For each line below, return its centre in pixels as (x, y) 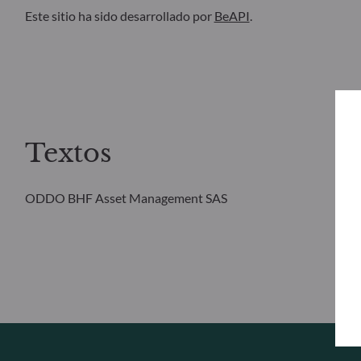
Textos (68, 154)
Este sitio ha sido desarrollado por (119, 15)
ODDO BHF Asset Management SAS (126, 198)
